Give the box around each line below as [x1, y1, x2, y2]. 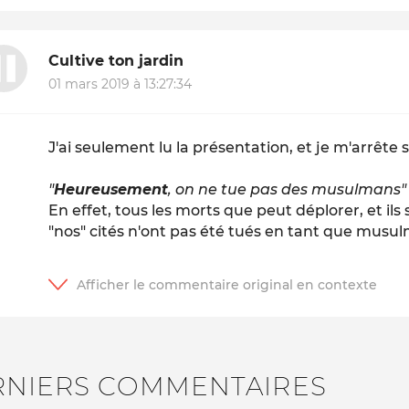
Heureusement [54, 181, 169, 199]
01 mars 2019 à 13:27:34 [48, 76, 193, 93]
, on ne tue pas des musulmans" [168, 181, 407, 199]
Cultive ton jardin [48, 51, 184, 69]
